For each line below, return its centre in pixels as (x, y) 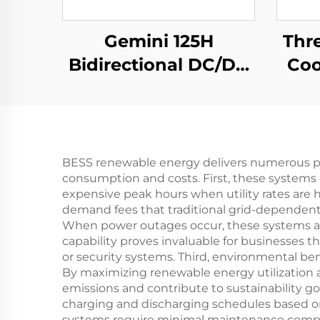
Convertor (159, 88)
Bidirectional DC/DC (159, 64)
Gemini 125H (159, 41)
